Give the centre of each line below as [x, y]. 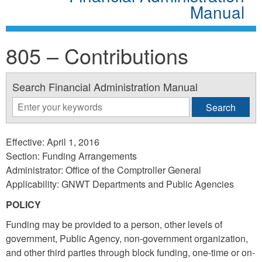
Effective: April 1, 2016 [53, 142]
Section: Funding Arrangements [71, 156]
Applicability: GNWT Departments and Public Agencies [120, 184]
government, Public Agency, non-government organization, [127, 238]
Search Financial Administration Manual [105, 86]
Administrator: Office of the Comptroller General [104, 170]
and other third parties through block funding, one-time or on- [130, 252]
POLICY [23, 204]
